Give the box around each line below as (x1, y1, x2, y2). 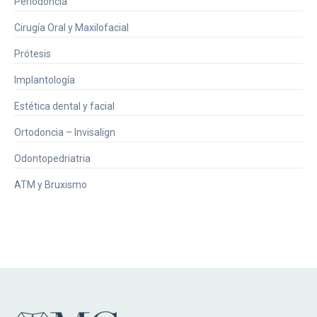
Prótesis (14, 48, 51, 59)
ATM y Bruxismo (14, 179, 87, 190)
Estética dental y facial (14, 100, 115, 112)
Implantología (14, 74, 75, 86)
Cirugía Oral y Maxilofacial (14, 22, 129, 33)
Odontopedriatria (14, 153, 91, 164)
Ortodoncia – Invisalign (14, 127, 115, 138)
